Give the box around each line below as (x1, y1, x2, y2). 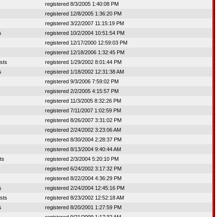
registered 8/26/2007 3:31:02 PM (45, 117, 122, 123)
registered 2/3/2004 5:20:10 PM (45, 156, 119, 162)
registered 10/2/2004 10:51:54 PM (45, 30, 124, 36)
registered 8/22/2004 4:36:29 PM (45, 175, 122, 181)
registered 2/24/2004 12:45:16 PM (45, 185, 124, 191)
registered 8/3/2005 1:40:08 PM (45, 1, 119, 7)
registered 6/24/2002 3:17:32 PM (45, 166, 122, 171)
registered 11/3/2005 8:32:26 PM (45, 98, 121, 104)
